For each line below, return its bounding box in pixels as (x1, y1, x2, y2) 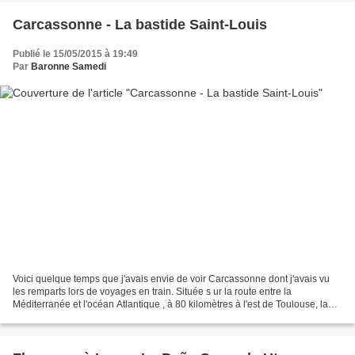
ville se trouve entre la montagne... (13, 311, 160, 323)
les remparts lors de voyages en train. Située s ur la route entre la (13, 285, 292, 297)
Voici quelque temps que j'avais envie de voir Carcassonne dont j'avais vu (13, 273, 330, 284)
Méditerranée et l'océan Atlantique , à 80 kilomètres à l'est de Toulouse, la (13, 298, 328, 310)
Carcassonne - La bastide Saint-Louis (13, 17, 267, 33)
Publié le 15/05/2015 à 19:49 (13, 48, 138, 60)
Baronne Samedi (31, 61, 106, 73)
